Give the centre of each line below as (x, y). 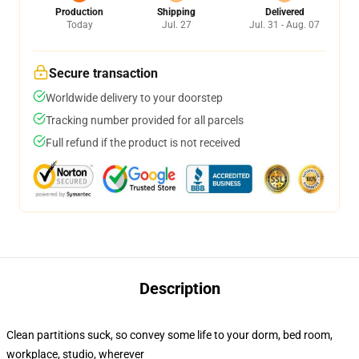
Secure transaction (103, 73)
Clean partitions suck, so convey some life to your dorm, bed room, (169, 335)
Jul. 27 (176, 25)
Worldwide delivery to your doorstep (134, 98)
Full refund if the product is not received (143, 143)
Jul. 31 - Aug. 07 (284, 25)
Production (79, 12)
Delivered (284, 12)
